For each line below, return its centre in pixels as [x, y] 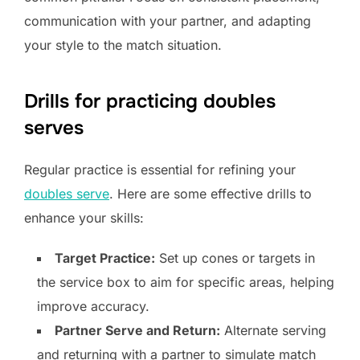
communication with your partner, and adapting [168, 21]
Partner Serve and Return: [137, 331]
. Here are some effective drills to [211, 194]
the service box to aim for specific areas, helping [186, 282]
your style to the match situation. [123, 45]
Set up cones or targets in [235, 258]
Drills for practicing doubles [150, 102]
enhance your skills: [84, 218]
